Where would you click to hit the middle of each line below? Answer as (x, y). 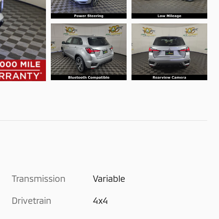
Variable (109, 179)
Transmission (39, 179)
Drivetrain (32, 201)
